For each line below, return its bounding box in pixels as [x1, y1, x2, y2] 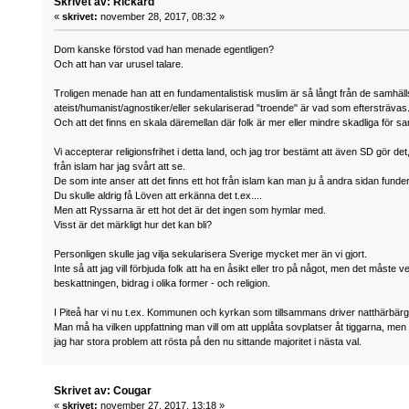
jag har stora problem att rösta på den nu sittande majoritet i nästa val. [54, 336, 362, 348]
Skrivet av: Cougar [54, 383, 152, 397]
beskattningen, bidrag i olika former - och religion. [54, 278, 271, 289]
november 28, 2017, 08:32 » [98, 11, 225, 23]
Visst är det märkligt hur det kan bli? [54, 219, 213, 231]
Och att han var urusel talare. [54, 58, 184, 70]
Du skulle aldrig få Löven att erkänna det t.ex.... [54, 190, 263, 202]
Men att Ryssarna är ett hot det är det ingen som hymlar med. [54, 204, 327, 216]
